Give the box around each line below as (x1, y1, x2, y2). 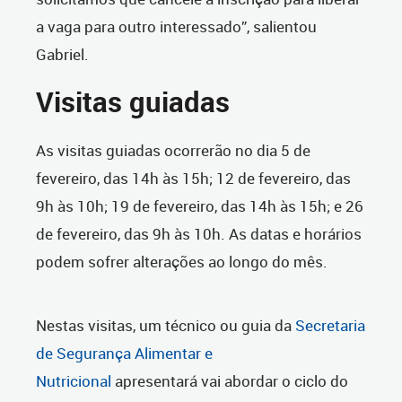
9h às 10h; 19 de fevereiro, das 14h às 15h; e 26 (36, 196, 363, 217)
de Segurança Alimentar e (36, 343, 213, 364)
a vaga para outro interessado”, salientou (36, 16, 317, 38)
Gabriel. (36, 44, 89, 66)
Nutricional (36, 371, 111, 392)
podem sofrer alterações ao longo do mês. (36, 251, 328, 273)
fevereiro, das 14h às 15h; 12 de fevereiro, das (36, 168, 351, 189)
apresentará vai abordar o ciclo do (111, 371, 348, 392)
